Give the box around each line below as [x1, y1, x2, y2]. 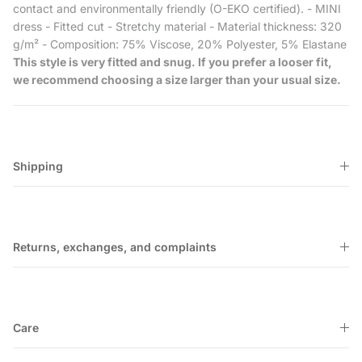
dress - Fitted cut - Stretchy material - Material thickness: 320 [13, 19, 342, 34]
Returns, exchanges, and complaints [13, 240, 217, 255]
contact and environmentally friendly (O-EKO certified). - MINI [13, 2, 341, 16]
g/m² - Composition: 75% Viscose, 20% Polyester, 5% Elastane [13, 37, 347, 52]
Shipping [13, 159, 63, 174]
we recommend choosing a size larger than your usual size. [13, 73, 341, 87]
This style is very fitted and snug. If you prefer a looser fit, [13, 55, 332, 69]
